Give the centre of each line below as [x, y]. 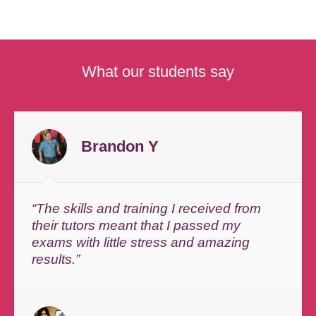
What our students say [158, 71]
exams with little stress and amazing [141, 242]
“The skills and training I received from [147, 208]
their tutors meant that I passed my [136, 225]
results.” [56, 259]
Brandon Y [120, 146]
